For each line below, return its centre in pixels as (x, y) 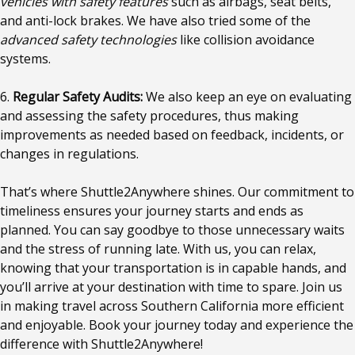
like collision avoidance (246, 40)
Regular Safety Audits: (78, 97)
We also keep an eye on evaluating (247, 97)
